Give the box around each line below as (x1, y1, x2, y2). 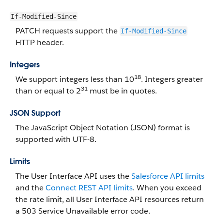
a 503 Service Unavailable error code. (15, 206, 150, 216)
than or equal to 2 (15, 86, 81, 96)
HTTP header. (15, 37, 64, 47)
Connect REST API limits (46, 183, 133, 193)
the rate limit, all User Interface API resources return (15, 194, 204, 204)
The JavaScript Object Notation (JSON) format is (15, 123, 190, 133)
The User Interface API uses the (15, 171, 131, 181)
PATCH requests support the (15, 26, 120, 36)
